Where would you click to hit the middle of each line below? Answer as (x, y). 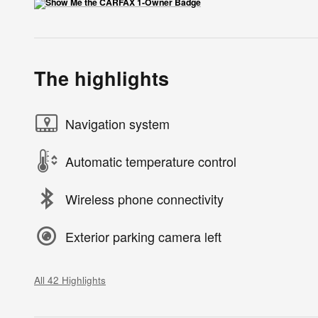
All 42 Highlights (70, 280)
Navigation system (117, 123)
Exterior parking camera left (143, 236)
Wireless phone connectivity (144, 198)
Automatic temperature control (151, 161)
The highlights (102, 78)
